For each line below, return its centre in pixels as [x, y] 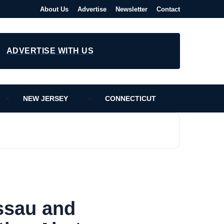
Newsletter [131, 9]
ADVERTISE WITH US [50, 51]
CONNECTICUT [130, 98]
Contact [168, 9]
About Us [54, 9]
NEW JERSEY [45, 98]
